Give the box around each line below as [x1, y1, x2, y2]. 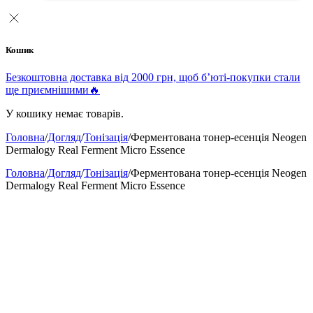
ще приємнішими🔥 [6, 84, 100, 96]
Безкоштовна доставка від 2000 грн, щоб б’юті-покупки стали [6, 71, 300, 84]
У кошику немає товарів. [6, 108, 124, 120]
